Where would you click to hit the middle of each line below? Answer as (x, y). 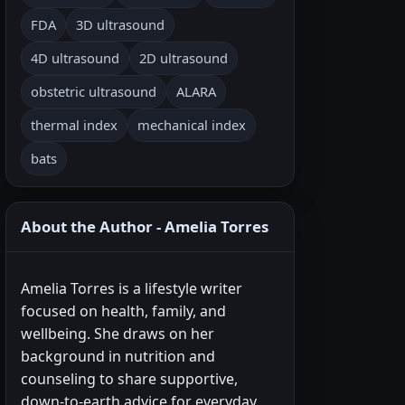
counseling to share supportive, (129, 379)
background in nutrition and (118, 356)
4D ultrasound (75, 58)
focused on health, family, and (123, 311)
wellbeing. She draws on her (118, 334)
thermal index (74, 125)
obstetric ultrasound (94, 91)
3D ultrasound (120, 24)
